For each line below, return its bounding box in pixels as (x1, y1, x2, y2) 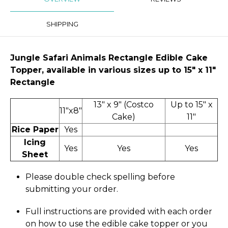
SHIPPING (46, 20, 78, 28)
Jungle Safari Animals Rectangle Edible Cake (10, 53, 208, 63)
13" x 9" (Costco (94, 100, 154, 110)
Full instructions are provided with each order (25, 206, 212, 216)
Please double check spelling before (25, 172, 175, 182)
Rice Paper (11, 125, 59, 135)
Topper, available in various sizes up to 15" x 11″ (10, 65, 216, 75)
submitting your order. (25, 184, 118, 194)
